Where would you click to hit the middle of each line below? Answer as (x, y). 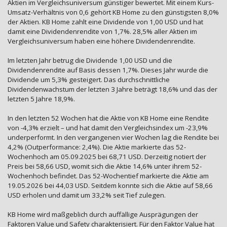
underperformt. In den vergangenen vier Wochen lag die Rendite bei (113, 138)
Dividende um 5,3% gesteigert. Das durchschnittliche (89, 80)
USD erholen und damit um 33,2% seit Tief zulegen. (87, 195)
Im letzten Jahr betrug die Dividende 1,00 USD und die (90, 61)
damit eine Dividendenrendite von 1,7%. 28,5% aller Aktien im (102, 32)
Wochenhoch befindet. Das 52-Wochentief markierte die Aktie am (108, 176)
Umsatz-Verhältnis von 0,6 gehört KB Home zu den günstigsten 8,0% (113, 12)
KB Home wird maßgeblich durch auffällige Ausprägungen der (103, 215)
